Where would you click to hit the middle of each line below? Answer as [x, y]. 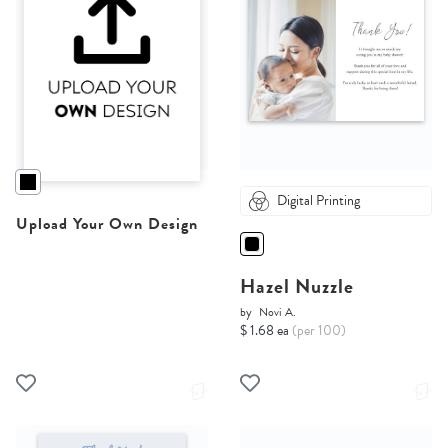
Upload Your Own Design [107, 224]
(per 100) [319, 331]
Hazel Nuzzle [297, 286]
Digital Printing [318, 201]
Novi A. [277, 312]
